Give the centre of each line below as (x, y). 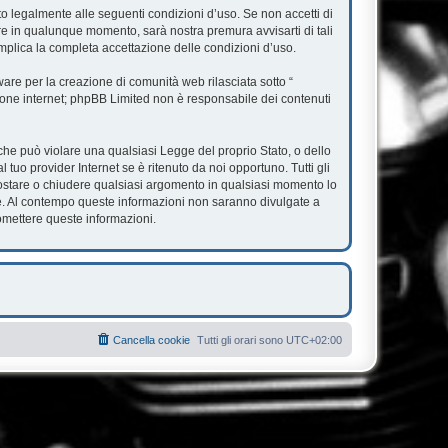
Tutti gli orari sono (241, 339)
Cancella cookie (151, 339)
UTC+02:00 (314, 339)
